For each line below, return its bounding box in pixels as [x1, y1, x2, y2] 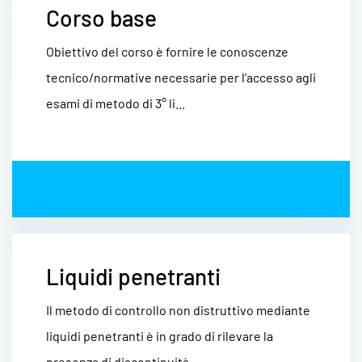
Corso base [46, 4, 157, 32]
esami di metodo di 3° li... [46, 95, 185, 111]
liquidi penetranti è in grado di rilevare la [46, 328, 273, 343]
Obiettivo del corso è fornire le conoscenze [46, 44, 288, 59]
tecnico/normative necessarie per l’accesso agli [46, 69, 316, 85]
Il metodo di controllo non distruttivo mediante [46, 302, 310, 318]
